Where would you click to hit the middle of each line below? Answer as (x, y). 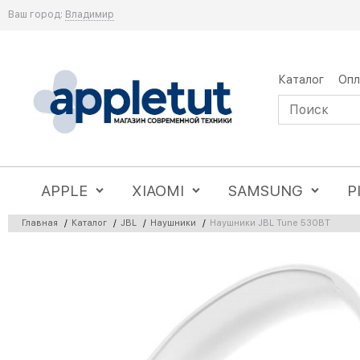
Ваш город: (35, 14)
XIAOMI (158, 191)
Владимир (90, 14)
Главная (40, 223)
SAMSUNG (266, 191)
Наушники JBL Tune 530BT (270, 223)
